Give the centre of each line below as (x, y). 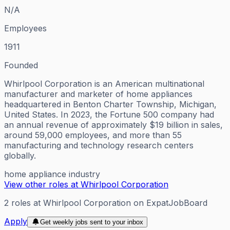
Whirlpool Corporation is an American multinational (104, 83)
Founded (21, 65)
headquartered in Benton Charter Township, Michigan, (110, 104)
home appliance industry (52, 174)
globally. (20, 155)
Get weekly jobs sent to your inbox (91, 222)
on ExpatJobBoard (169, 203)
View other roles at (42, 184)
